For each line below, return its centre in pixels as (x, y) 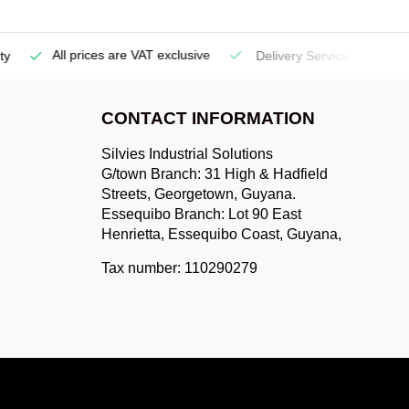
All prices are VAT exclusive (115, 55)
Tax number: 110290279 (179, 268)
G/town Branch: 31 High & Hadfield (215, 174)
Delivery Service (286, 56)
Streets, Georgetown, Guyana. (199, 194)
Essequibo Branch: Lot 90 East (201, 214)
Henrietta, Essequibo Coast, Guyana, (221, 234)
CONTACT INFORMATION (208, 118)
